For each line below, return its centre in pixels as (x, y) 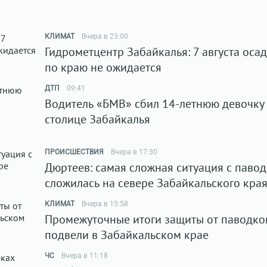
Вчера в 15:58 (105, 204)
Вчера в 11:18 (85, 256)
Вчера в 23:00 (105, 36)
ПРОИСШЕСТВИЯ (74, 152)
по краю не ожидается (103, 67)
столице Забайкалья (97, 119)
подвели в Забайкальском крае (127, 235)
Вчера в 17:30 (134, 152)
